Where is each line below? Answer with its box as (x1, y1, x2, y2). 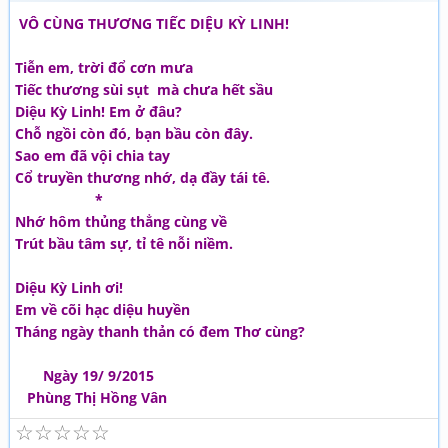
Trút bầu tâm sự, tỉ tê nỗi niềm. (15, 234, 233, 253)
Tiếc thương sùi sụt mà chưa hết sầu (15, 80, 273, 99)
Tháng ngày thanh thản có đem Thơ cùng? (15, 322, 305, 341)
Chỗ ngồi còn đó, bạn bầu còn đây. (15, 124, 253, 143)
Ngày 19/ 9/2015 (15, 366, 154, 385)
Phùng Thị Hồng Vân (15, 388, 167, 407)
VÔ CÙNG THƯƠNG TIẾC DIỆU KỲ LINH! (15, 14, 289, 33)
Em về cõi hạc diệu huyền (15, 300, 198, 319)
